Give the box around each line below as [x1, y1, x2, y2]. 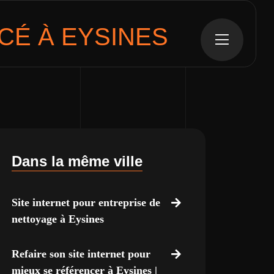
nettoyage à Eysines [11, 213, 104, 225]
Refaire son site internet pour [11, 248, 150, 260]
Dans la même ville [11, 153, 143, 169]
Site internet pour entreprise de [11, 196, 160, 209]
